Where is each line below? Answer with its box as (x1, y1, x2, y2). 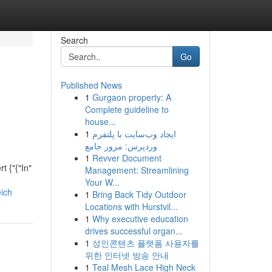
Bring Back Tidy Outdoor (92, 188, 186, 200)
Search (60, 34, 88, 46)
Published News (60, 79, 122, 91)
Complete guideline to (84, 103, 169, 115)
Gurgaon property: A (92, 91, 171, 103)
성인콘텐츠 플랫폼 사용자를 (92, 237, 199, 249)
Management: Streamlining (84, 164, 189, 176)
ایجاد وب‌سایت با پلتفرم (92, 127, 176, 140)
